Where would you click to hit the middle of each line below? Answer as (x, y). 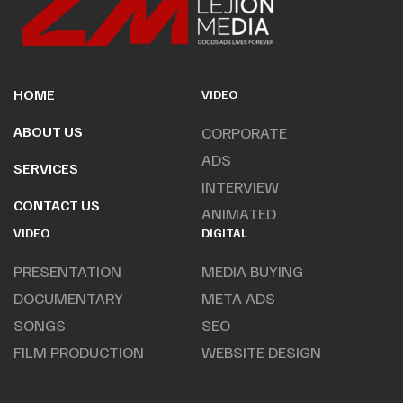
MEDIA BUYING (252, 271)
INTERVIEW (240, 187)
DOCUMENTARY (68, 298)
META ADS (238, 298)
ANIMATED (239, 214)
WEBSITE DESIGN (261, 352)
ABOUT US (48, 132)
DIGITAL (224, 233)
